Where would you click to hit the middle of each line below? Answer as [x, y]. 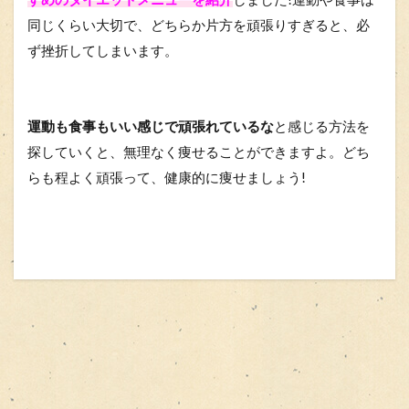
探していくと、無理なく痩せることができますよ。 [185, 152]
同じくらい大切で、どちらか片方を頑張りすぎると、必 [199, 25]
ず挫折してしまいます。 [103, 50]
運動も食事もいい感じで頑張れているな [151, 126]
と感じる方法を [322, 126]
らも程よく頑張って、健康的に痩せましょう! [167, 177]
